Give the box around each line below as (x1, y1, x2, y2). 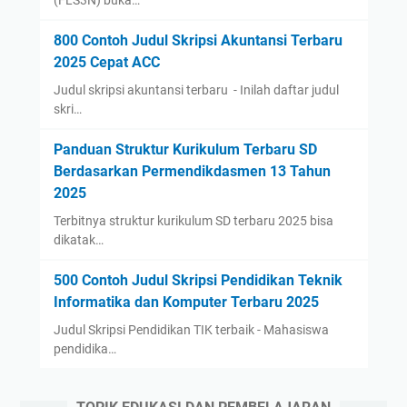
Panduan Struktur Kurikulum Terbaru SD (53, 141, 317, 159)
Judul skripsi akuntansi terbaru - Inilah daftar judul (53, 83, 339, 98)
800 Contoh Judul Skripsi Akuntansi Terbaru (53, 32, 342, 50)
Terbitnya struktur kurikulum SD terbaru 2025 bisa (53, 213, 333, 229)
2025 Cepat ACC (53, 54, 160, 72)
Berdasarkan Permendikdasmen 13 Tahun (53, 163, 331, 181)
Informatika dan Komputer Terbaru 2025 (53, 293, 319, 312)
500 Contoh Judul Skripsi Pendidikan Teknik (53, 272, 342, 290)
